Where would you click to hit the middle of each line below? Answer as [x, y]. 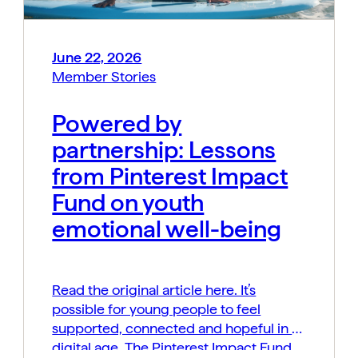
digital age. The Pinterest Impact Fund [172, 348]
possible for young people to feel [157, 309]
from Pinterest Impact [170, 176]
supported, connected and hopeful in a [176, 328]
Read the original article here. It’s [154, 290]
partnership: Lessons [164, 150]
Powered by [117, 123]
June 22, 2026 [97, 58]
